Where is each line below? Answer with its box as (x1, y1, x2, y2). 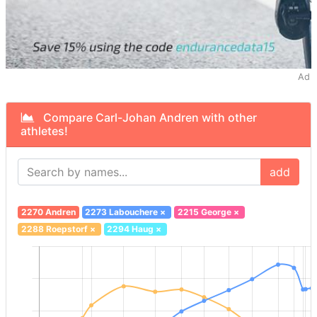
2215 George (177, 207, 231, 218)
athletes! (21, 124, 68, 139)
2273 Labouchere (85, 207, 158, 218)
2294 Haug (107, 224, 154, 235)
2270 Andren (21, 207, 76, 218)
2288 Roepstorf (21, 224, 88, 235)
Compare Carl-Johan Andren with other (35, 110, 257, 125)
